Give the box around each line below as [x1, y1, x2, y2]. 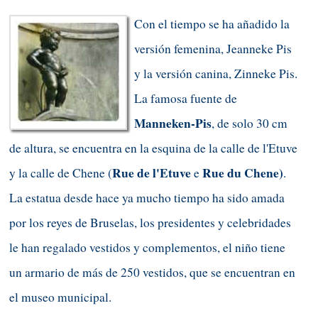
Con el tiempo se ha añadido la [134, 15, 290, 32]
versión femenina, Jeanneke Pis [134, 40, 292, 57]
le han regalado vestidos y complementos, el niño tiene [9, 238, 285, 256]
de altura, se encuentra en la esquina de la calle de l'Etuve [9, 139, 297, 156]
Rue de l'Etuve [112, 163, 191, 182]
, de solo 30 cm [212, 114, 287, 131]
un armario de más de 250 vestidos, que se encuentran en [9, 263, 295, 280]
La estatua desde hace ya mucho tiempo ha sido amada [9, 189, 285, 206]
